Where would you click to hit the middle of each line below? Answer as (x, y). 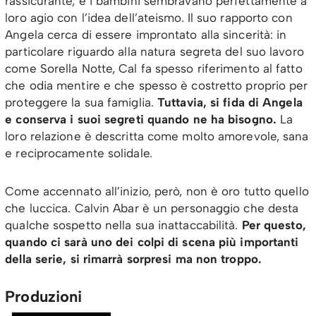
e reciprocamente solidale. (79, 153)
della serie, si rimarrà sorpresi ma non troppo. (135, 259)
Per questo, (272, 225)
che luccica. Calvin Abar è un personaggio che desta (152, 208)
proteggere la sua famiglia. (81, 102)
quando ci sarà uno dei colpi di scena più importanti (152, 242)
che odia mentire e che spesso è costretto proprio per (157, 85)
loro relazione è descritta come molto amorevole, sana (157, 136)
